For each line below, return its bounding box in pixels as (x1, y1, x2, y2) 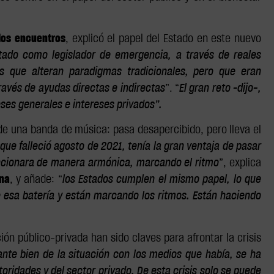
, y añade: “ (9, 174, 62, 186)
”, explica (219, 158, 261, 169)
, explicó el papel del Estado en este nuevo (65, 33, 262, 45)
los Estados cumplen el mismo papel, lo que (62, 174, 261, 186)
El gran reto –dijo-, (179, 83, 262, 94)
